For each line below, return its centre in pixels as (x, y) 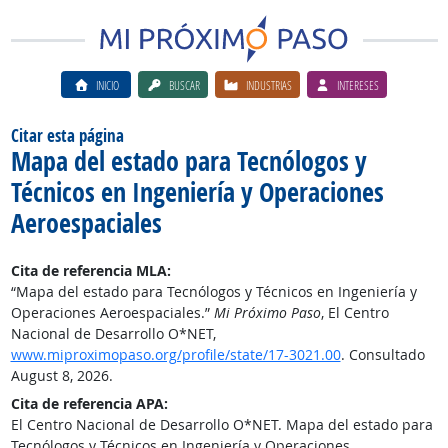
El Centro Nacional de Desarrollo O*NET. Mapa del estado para (221, 424)
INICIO (107, 84)
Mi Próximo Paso (267, 312)
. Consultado (382, 354)
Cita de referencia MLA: (90, 270)
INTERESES (357, 84)
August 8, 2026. (61, 375)
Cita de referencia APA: (89, 403)
